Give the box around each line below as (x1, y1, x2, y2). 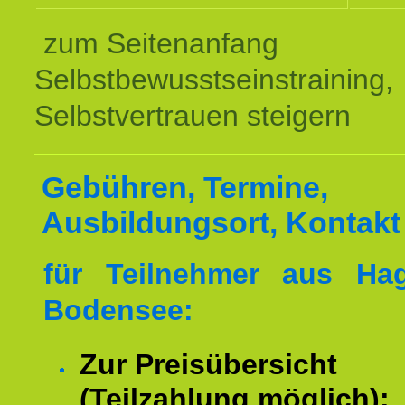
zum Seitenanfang (43, 27, 278, 60)
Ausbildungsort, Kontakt (42, 205, 400, 240)
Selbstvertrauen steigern (34, 99, 351, 132)
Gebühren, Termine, (42, 170, 328, 204)
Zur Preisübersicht (80, 348, 337, 381)
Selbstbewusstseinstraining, (34, 63, 393, 96)
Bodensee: (43, 294, 193, 326)
